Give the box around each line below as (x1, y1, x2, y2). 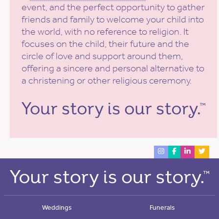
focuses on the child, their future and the (22, 38, 189, 50)
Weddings (42, 203, 72, 212)
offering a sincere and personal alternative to (22, 62, 204, 74)
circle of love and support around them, (22, 50, 183, 62)
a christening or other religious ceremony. (22, 74, 192, 87)
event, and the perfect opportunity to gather (22, 1, 205, 13)
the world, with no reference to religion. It (22, 25, 189, 38)
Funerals (150, 203, 175, 212)
